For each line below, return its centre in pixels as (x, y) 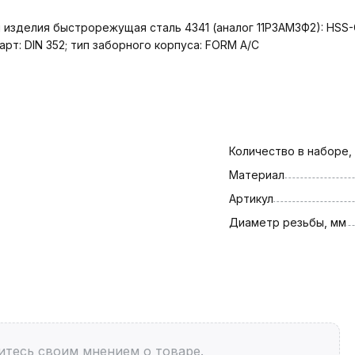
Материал (256, 174)
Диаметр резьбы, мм (287, 222)
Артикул (251, 198)
